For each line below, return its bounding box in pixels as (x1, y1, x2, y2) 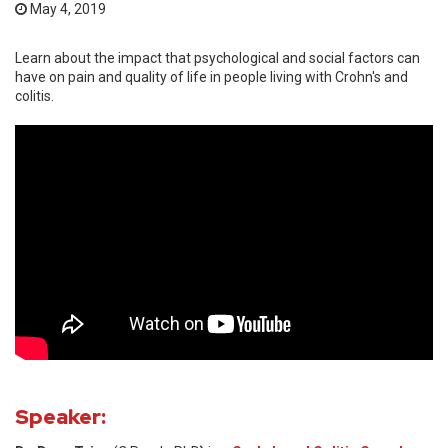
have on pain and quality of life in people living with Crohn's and (15, 69, 408, 85)
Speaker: (15, 403, 106, 431)
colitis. (15, 88, 54, 104)
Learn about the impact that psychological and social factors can (15, 50, 420, 66)
